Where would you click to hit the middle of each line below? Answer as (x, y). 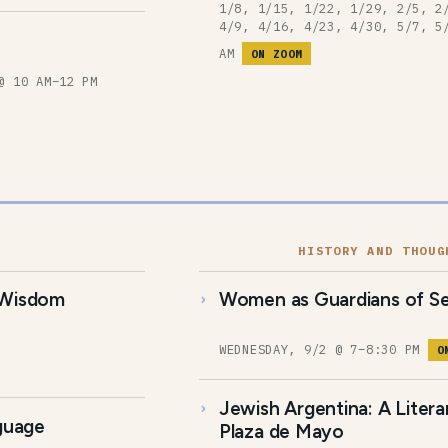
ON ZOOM (277, 53)
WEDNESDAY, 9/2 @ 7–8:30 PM (323, 349)
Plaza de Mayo (281, 431)
